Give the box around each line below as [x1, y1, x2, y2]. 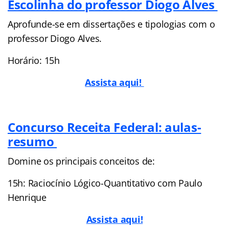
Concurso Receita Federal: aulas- [8, 118, 201, 135]
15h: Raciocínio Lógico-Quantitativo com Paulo [8, 176, 202, 189]
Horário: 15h [8, 54, 60, 66]
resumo [8, 132, 57, 150]
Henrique [8, 191, 47, 203]
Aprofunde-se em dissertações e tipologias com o [8, 17, 215, 30]
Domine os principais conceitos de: [8, 154, 155, 167]
